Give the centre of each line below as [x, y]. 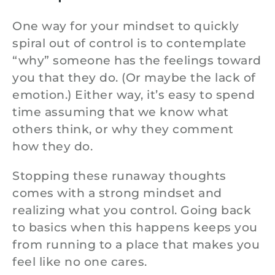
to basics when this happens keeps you [135, 228]
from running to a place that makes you [136, 245]
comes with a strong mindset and [117, 193]
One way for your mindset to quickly [126, 26]
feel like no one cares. [80, 262]
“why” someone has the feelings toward [137, 61]
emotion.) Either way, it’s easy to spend [134, 95]
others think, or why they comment [123, 130]
